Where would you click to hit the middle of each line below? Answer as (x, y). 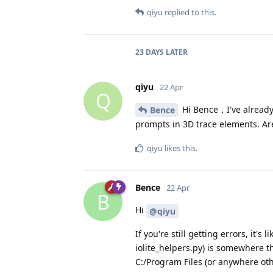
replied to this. (190, 12)
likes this (179, 148)
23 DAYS (150, 52)
